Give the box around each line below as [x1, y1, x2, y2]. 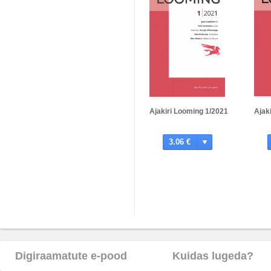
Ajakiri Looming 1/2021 [149, 107, 228, 116]
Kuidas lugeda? [172, 250, 254, 262]
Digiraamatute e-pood [15, 250, 127, 262]
